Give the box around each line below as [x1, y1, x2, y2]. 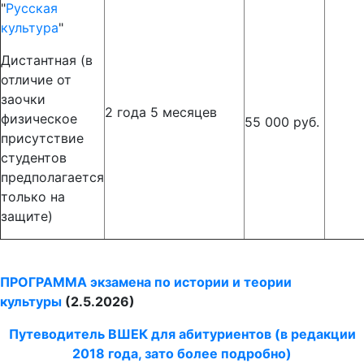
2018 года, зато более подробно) [72, 345, 292, 362]
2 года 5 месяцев [105, 104, 217, 120]
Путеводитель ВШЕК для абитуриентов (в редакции [8, 326, 356, 342]
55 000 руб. [245, 114, 319, 130]
